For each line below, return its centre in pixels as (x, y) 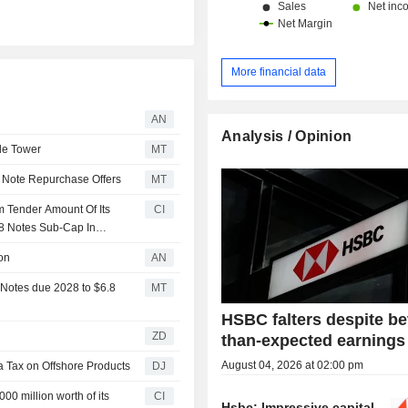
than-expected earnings (314, 340)
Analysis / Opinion (287, 136)
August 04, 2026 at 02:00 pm (293, 365)
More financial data (279, 71)
